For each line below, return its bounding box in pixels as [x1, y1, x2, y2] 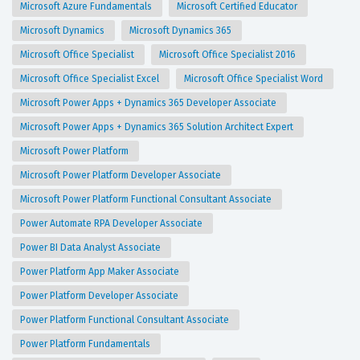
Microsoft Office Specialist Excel [20, 73, 162, 85]
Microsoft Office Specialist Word [184, 73, 325, 85]
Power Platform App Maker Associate [20, 266, 182, 278]
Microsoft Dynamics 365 [129, 25, 234, 37]
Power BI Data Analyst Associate [20, 242, 163, 254]
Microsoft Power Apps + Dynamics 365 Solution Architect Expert [20, 121, 296, 133]
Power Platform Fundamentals [20, 338, 153, 350]
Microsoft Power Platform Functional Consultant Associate [20, 194, 274, 206]
